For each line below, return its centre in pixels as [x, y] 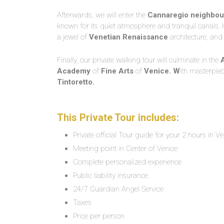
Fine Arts [117, 71]
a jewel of [73, 37]
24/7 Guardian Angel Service [118, 189]
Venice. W [162, 71]
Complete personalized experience [127, 162]
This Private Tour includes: [118, 117]
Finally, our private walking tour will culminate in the [139, 60]
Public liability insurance [110, 175]
